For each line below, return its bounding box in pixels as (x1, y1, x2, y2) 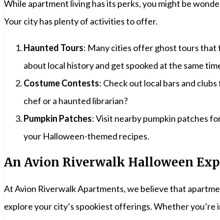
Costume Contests (24, 77, 99, 88)
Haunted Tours (24, 42, 83, 53)
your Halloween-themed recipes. (24, 130, 149, 141)
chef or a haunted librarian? (24, 95, 128, 106)
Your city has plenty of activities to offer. (4, 15, 158, 27)
